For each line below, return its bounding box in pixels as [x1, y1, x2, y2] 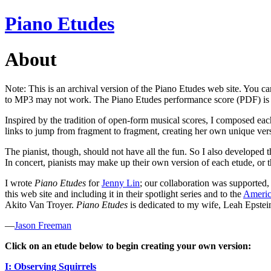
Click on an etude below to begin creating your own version [5, 241, 248, 252]
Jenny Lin [102, 178, 140, 189]
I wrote [5, 178, 34, 189]
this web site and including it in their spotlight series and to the [5, 189, 243, 200]
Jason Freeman [15, 220, 71, 231]
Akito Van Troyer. [5, 200, 76, 211]
